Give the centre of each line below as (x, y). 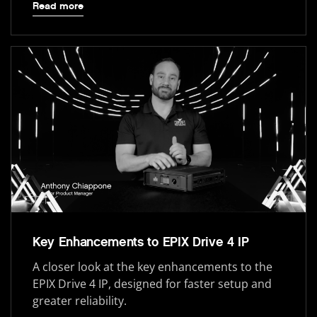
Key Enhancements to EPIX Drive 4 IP (141, 242)
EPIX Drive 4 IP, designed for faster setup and (152, 283)
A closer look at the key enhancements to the (152, 266)
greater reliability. (80, 300)
